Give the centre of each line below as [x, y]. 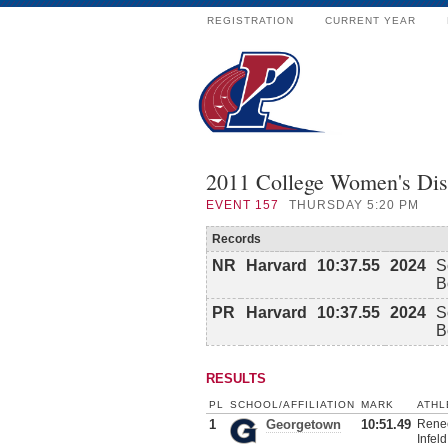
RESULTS [236, 378]
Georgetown [303, 424]
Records [236, 239]
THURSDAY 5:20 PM [354, 205]
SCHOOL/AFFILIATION [292, 404]
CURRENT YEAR [370, 20]
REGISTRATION [250, 20]
